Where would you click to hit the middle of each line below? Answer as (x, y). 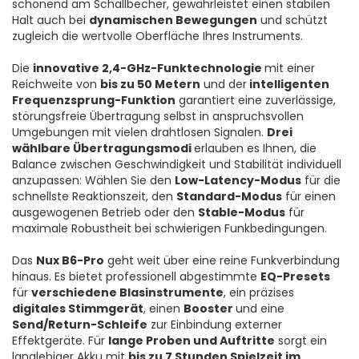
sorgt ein (301, 341)
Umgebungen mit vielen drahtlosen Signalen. (139, 133)
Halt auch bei (50, 20)
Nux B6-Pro (70, 261)
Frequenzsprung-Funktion (94, 101)
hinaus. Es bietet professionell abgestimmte (136, 277)
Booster (210, 309)
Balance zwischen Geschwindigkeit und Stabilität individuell (177, 165)
